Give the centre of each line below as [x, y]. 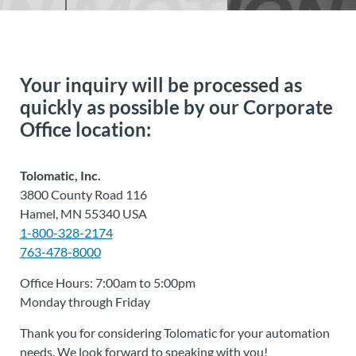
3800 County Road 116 [83, 194]
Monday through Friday [85, 301]
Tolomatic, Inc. [60, 175]
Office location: [85, 129]
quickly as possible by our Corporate [176, 106]
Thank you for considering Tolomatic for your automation [174, 332]
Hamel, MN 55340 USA [83, 213]
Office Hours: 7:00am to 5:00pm [107, 282]
